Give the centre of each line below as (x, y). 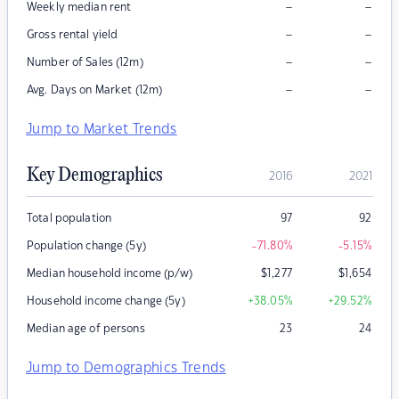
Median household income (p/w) (110, 274)
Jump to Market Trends (102, 130)
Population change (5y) (86, 246)
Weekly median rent (79, 8)
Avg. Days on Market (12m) (95, 90)
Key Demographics (94, 176)
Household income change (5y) (106, 301)
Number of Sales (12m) (85, 63)
